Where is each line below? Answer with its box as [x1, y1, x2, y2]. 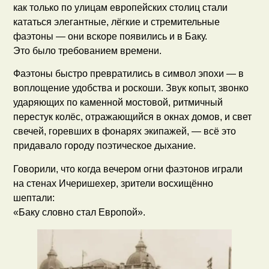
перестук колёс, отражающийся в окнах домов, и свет [13, 112, 252, 122]
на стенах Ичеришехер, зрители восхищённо [13, 178, 214, 189]
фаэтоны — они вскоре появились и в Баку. [13, 31, 208, 41]
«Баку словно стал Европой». [13, 207, 146, 217]
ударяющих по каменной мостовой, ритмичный [13, 97, 223, 108]
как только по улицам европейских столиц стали [13, 2, 228, 13]
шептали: [13, 192, 55, 203]
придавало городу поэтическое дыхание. [13, 141, 196, 151]
